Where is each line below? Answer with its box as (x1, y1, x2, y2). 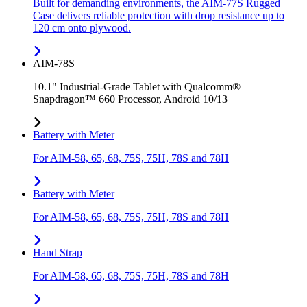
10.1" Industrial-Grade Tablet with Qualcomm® (33, 81, 241, 93)
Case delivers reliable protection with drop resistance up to (33, 10, 284, 22)
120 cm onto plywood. (33, 22, 131, 34)
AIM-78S (33, 58, 75, 70)
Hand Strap (33, 247, 82, 259)
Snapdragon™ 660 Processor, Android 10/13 (33, 93, 228, 106)
